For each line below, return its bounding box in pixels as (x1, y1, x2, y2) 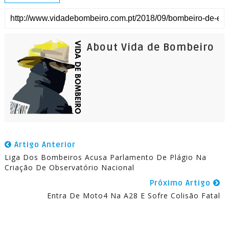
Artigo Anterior (11, 140, 76, 149)
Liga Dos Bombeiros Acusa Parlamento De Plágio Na (4, 152, 207, 162)
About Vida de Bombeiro (86, 41, 214, 54)
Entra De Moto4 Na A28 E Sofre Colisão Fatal (47, 191, 221, 200)
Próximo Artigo (150, 178, 214, 188)
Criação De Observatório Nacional (4, 163, 134, 172)
